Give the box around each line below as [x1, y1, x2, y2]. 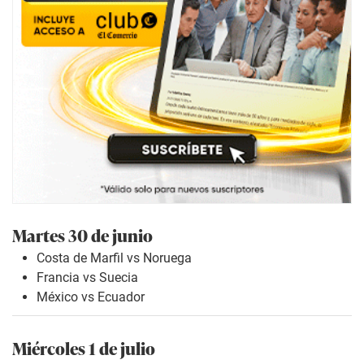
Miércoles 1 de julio [12, 334, 155, 360]
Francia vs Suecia [37, 270, 138, 286]
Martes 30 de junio [12, 222, 153, 248]
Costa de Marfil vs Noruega [37, 250, 192, 266]
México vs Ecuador [37, 289, 145, 305]
